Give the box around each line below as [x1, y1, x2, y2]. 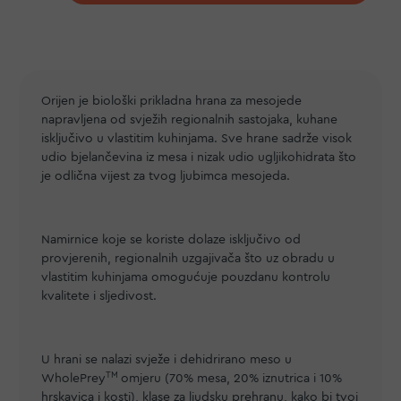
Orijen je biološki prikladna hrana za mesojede [41, 95, 302, 107]
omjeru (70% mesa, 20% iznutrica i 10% [121, 372, 342, 385]
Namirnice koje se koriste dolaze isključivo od [41, 234, 301, 246]
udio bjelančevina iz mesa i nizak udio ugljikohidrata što [41, 151, 356, 164]
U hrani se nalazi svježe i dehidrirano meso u [41, 354, 292, 366]
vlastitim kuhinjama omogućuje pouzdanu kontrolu [41, 271, 330, 284]
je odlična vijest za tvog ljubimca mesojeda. [41, 170, 290, 183]
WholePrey [41, 372, 106, 385]
